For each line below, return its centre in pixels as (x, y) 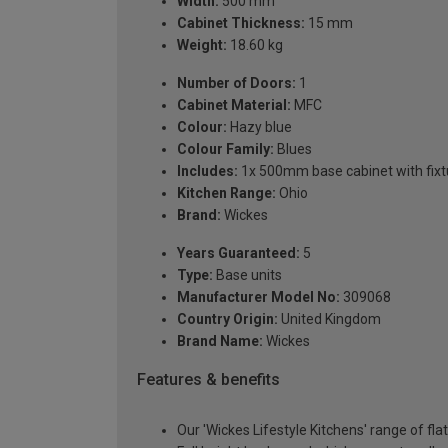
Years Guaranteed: (238, 253)
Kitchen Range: (226, 193)
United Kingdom (329, 319)
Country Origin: (227, 319)
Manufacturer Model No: (258, 297)
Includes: (207, 171)
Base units (247, 275)
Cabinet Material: (234, 105)
